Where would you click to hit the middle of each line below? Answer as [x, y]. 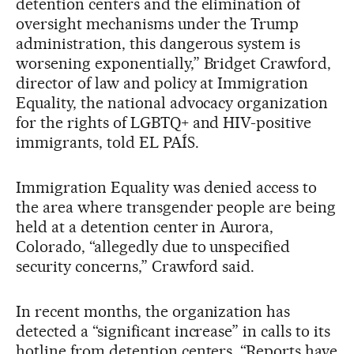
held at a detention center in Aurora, [145, 226]
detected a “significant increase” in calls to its [173, 331]
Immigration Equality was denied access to [167, 187]
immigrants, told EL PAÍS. [107, 142]
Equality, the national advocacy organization [172, 102]
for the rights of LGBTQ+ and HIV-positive [164, 122]
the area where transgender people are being [176, 207]
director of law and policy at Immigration [162, 83]
